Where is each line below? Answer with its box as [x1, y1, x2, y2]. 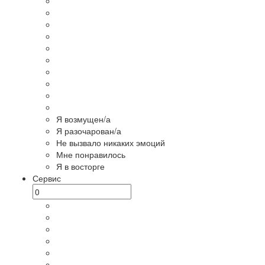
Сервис [33, 172, 61, 184]
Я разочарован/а [56, 125, 121, 137]
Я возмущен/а [56, 113, 111, 125]
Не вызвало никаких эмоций [56, 137, 165, 148]
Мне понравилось [56, 148, 125, 160]
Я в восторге [56, 160, 105, 172]
